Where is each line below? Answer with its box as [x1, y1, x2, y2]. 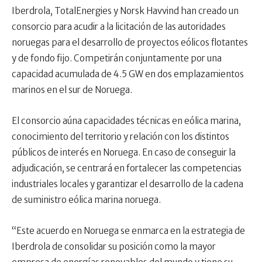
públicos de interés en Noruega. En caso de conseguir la [12, 147, 236, 158]
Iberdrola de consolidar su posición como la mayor [12, 241, 216, 253]
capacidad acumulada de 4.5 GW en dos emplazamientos [12, 68, 244, 80]
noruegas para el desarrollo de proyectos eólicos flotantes [12, 37, 248, 49]
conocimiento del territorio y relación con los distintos [12, 131, 229, 143]
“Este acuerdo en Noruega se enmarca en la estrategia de [12, 225, 245, 237]
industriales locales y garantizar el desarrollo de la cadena [12, 178, 243, 190]
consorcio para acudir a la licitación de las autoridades [12, 21, 226, 33]
